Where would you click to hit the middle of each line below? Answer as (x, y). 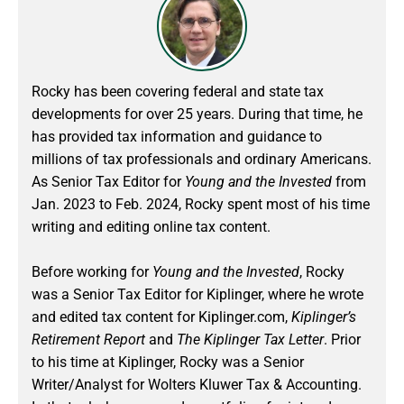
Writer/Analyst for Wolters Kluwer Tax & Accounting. (197, 384)
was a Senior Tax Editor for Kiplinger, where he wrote (197, 294)
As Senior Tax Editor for (108, 181)
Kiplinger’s (324, 317)
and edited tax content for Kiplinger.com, (161, 317)
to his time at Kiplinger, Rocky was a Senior (168, 362)
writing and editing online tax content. (151, 226)
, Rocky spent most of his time (274, 204)
